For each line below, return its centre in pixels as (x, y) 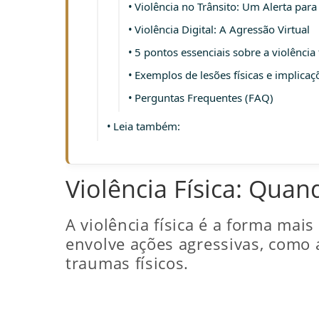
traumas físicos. (127, 263)
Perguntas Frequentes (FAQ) (204, 97)
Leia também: (147, 126)
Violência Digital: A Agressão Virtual (222, 29)
